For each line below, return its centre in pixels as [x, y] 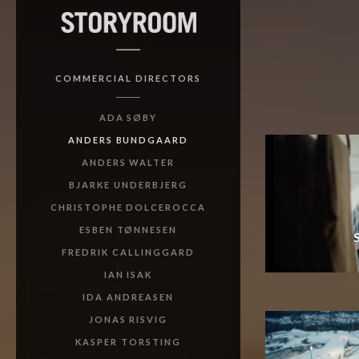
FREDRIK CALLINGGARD [128, 252]
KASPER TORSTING [128, 342]
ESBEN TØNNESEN [128, 230]
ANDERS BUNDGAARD [128, 140]
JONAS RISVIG [128, 319]
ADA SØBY [128, 117]
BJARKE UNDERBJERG [128, 185]
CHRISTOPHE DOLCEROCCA [128, 207]
